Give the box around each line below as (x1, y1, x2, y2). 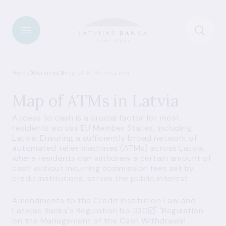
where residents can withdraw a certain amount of (12, 153, 211, 163)
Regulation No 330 (76, 205, 148, 216)
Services (33, 69, 60, 77)
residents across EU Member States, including (12, 123, 192, 133)
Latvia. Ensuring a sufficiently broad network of (12, 133, 197, 143)
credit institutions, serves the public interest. (12, 173, 190, 184)
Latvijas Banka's (12, 205, 76, 216)
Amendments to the (12, 195, 93, 206)
